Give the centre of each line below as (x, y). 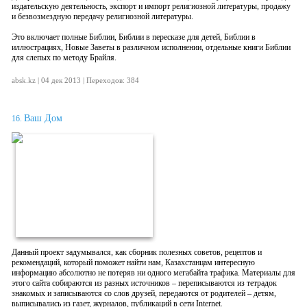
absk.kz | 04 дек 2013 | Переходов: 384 (75, 80)
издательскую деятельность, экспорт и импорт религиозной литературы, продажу (151, 6)
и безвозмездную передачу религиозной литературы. (102, 16)
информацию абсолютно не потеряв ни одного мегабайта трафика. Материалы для (153, 273)
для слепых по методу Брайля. (64, 58)
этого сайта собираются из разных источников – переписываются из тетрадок (144, 283)
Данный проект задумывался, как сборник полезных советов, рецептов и (137, 252)
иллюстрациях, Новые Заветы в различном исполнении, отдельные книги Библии (151, 47)
